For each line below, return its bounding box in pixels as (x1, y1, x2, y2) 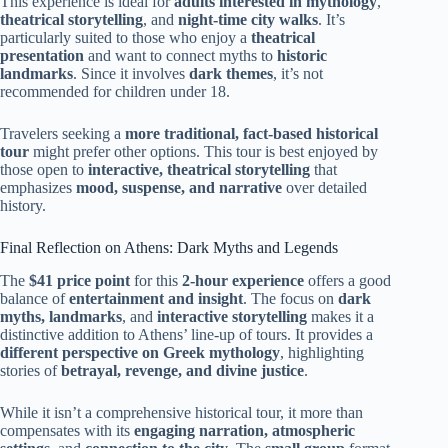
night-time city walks (178, 11, 318, 29)
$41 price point (29, 272, 130, 290)
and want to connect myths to (84, 47, 277, 65)
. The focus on (243, 290, 338, 308)
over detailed (282, 179, 367, 197)
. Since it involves (73, 65, 189, 83)
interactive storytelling (157, 308, 307, 326)
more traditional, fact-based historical (125, 125, 378, 143)
